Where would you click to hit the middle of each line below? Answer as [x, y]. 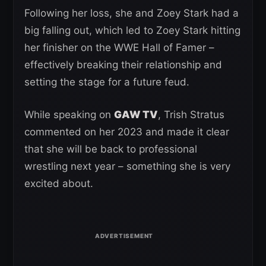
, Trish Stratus [191, 115]
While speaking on [69, 115]
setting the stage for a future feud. [107, 82]
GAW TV [136, 115]
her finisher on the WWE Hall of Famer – [119, 48]
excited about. [59, 184]
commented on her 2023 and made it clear [127, 132]
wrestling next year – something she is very [127, 167]
